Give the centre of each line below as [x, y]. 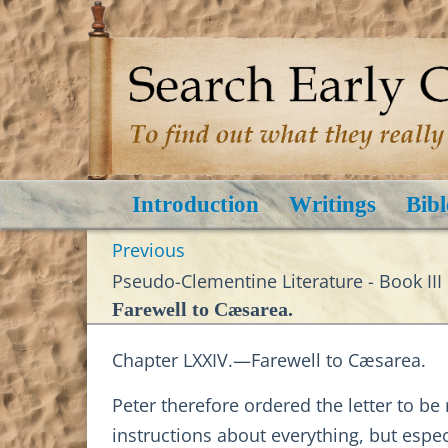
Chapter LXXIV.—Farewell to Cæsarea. [269, 360]
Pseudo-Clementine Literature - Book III [277, 281]
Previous [148, 250]
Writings [332, 205]
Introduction [195, 205]
